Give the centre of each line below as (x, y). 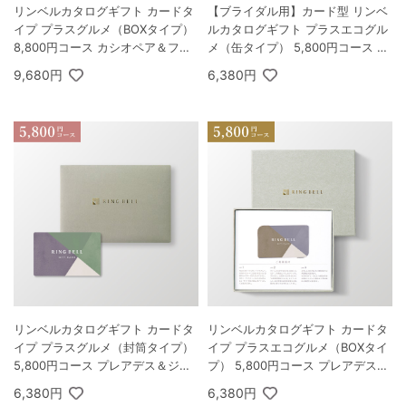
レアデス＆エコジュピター (278, 66)
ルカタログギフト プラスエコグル (298, 29)
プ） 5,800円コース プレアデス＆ (298, 366)
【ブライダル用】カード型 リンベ (298, 11)
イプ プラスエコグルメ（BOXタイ (298, 348)
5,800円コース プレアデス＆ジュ (102, 366)
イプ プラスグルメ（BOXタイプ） (104, 29)
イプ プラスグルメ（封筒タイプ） (104, 348)
